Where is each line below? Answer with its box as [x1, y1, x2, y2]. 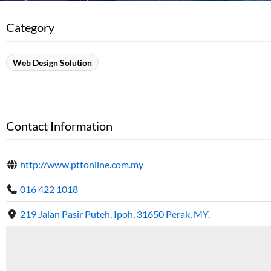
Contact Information [6, 119, 113, 134]
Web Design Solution [13, 57, 92, 68]
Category [6, 20, 54, 35]
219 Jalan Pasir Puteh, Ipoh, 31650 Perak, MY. [20, 208, 211, 220]
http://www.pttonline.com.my [20, 158, 144, 171]
